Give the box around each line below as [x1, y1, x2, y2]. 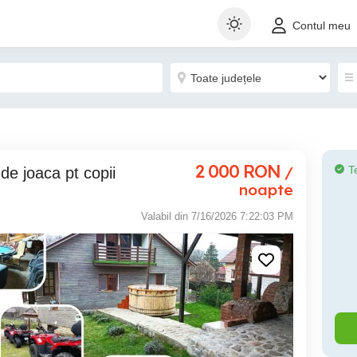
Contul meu [292, 19, 351, 33]
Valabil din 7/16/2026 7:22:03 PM [141, 210, 293, 222]
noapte [239, 180, 293, 199]
